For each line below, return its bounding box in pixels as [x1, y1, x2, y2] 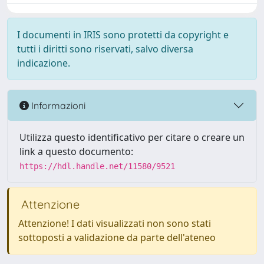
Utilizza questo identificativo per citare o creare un [19, 131, 245, 144]
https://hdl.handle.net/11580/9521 [19, 161, 175, 171]
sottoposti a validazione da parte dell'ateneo [18, 231, 216, 244]
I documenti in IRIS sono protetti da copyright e [17, 28, 229, 41]
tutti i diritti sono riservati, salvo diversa [17, 42, 193, 55]
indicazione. [17, 57, 70, 70]
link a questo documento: [19, 145, 133, 158]
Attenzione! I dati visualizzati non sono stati [18, 217, 211, 230]
